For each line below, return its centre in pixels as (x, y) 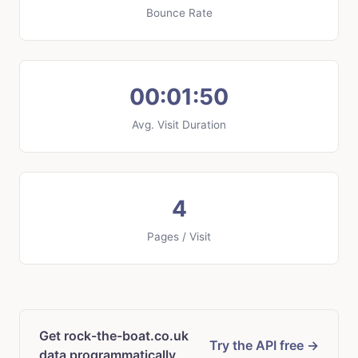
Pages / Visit (179, 237)
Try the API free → (264, 346)
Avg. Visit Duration (179, 125)
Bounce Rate (179, 13)
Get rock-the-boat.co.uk (114, 336)
